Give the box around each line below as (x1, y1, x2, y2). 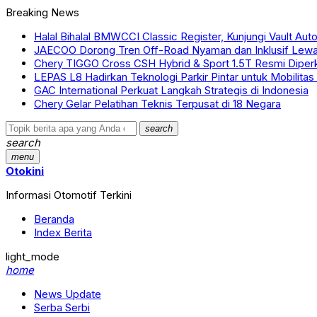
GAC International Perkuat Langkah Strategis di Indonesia (34, 83, 309, 97)
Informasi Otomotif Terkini (6, 188, 132, 202)
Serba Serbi (34, 301, 90, 314)
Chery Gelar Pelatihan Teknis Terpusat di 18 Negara (34, 97, 281, 110)
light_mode (6, 250, 59, 263)
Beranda (34, 212, 74, 226)
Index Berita (34, 226, 92, 239)
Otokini (6, 164, 44, 178)
